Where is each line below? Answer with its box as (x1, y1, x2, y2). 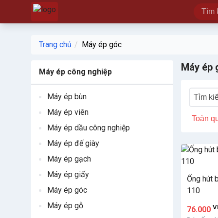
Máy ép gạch (47, 154, 91, 163)
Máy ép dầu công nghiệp (47, 123, 130, 132)
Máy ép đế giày (47, 139, 99, 148)
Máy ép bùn (47, 92, 87, 101)
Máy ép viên (47, 108, 89, 117)
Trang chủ (39, 40, 72, 49)
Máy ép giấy (47, 170, 89, 179)
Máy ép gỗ (47, 201, 83, 210)
